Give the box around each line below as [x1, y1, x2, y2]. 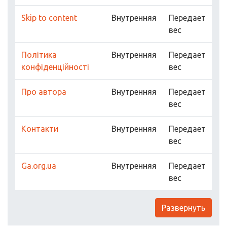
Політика [21, 50, 57, 59]
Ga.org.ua [21, 161, 56, 170]
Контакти [21, 124, 58, 133]
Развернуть [162, 203, 205, 212]
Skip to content [21, 13, 77, 22]
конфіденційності [21, 62, 89, 71]
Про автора [21, 87, 66, 96]
